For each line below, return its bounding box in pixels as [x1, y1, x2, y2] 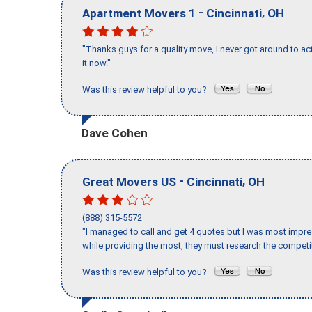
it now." [82, 58, 111, 69]
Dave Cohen [81, 125, 148, 140]
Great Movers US [82, 174, 176, 189]
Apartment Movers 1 [82, 6, 196, 20]
